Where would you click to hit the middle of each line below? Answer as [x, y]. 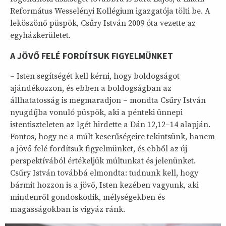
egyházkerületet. [40, 35]
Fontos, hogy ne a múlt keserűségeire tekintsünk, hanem [112, 136]
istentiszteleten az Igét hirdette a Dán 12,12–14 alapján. [110, 124]
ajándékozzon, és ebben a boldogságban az [91, 88]
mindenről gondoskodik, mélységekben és [88, 197]
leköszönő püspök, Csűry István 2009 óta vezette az [103, 23]
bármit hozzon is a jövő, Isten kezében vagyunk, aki [104, 185]
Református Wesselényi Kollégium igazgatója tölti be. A [110, 11]
